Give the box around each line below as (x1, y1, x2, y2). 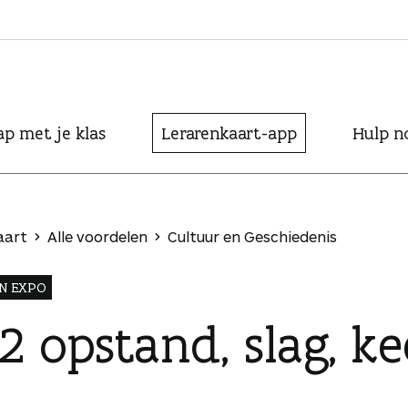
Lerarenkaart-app (161, 122, 297, 144)
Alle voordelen (47, 228, 148, 245)
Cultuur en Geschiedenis (168, 228, 337, 245)
